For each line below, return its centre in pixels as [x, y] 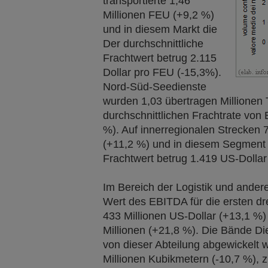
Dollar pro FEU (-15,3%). [162, 72]
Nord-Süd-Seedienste [155, 87]
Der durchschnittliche [153, 44]
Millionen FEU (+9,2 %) [159, 15]
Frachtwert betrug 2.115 [160, 58]
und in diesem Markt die [160, 29]
